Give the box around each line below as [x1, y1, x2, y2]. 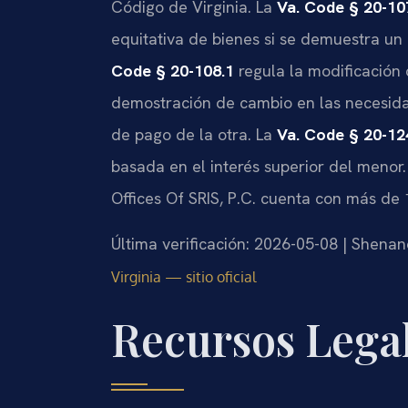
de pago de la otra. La [111, 124, 277, 146]
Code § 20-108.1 [111, 60, 234, 82]
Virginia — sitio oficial [111, 267, 256, 286]
